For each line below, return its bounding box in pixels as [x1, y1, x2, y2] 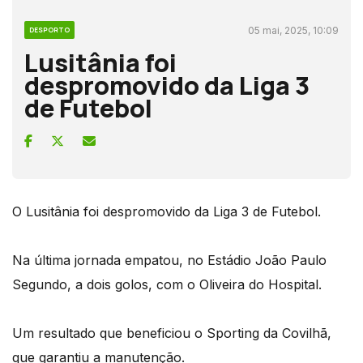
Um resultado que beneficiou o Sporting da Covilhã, [12, 324, 331, 341]
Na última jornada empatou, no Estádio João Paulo [12, 251, 327, 268]
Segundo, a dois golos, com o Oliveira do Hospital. [12, 275, 322, 293]
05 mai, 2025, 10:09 [248, 23, 339, 36]
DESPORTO [29, 24, 70, 34]
